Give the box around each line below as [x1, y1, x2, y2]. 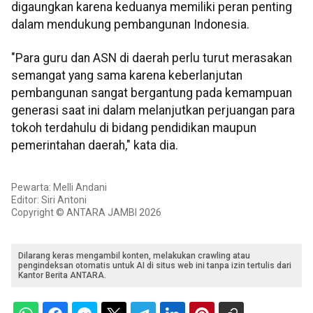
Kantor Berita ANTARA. [18, 270, 106, 281]
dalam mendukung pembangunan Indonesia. [11, 17, 249, 32]
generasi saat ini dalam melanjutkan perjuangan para [11, 103, 295, 117]
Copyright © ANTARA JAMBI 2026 [11, 207, 161, 219]
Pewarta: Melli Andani [11, 182, 107, 194]
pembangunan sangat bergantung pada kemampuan [11, 85, 292, 100]
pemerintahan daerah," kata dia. [11, 138, 178, 152]
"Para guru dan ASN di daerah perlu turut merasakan [11, 50, 292, 65]
